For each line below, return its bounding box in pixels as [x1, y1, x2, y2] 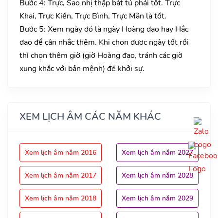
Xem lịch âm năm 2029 [122, 193, 193, 203]
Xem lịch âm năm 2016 [25, 147, 96, 157]
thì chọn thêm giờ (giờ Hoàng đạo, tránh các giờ [19, 50, 182, 61]
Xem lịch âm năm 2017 [25, 170, 96, 180]
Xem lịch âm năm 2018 [25, 193, 96, 203]
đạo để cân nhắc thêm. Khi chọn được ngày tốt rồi [19, 36, 189, 48]
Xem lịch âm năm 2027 [122, 147, 193, 157]
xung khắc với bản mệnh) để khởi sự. [19, 63, 145, 74]
